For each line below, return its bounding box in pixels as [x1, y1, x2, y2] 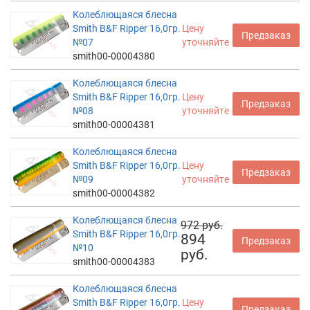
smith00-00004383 [73, 255, 155, 267]
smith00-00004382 [73, 187, 155, 199]
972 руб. [181, 218, 223, 232]
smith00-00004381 [73, 118, 155, 130]
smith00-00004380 [73, 50, 155, 62]
